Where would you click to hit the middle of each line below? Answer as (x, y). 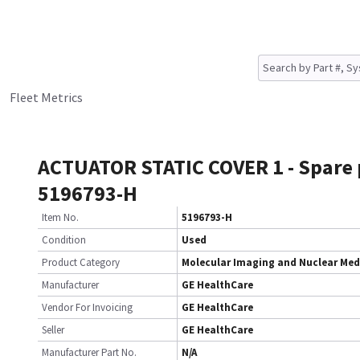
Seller (53, 330)
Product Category (81, 262)
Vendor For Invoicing (87, 307)
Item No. (60, 217)
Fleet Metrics (46, 97)
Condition (64, 240)
